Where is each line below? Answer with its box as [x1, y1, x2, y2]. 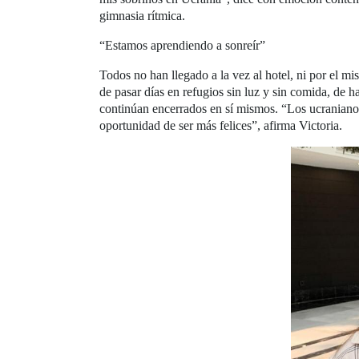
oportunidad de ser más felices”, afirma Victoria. [99, 118, 342, 132]
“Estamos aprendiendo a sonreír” [99, 38, 265, 52]
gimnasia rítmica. [99, 8, 185, 22]
